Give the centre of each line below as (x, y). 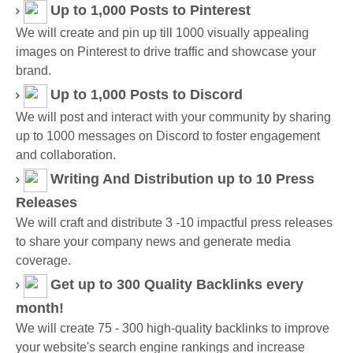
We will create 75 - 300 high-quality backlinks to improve (173, 328)
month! (40, 308)
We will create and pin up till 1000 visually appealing (162, 33)
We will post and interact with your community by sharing (173, 117)
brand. (33, 71)
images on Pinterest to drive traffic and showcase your (166, 52)
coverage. (43, 260)
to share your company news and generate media (153, 242)
